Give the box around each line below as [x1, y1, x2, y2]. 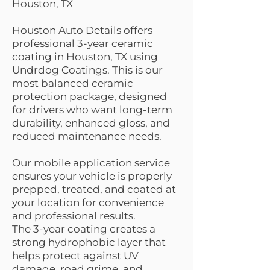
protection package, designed [12, 90, 167, 102]
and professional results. [12, 210, 136, 222]
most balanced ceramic [12, 77, 133, 89]
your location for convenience [12, 196, 164, 209]
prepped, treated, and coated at [12, 183, 176, 195]
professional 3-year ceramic [12, 37, 153, 49]
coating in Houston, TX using [12, 51, 158, 63]
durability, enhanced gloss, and [12, 117, 170, 129]
